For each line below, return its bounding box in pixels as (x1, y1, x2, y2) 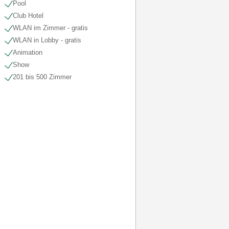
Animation (12, 49, 42, 56)
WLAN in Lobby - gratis (12, 36, 81, 44)
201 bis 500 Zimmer (12, 73, 72, 81)
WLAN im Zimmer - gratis (12, 24, 88, 32)
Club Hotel (12, 12, 43, 19)
